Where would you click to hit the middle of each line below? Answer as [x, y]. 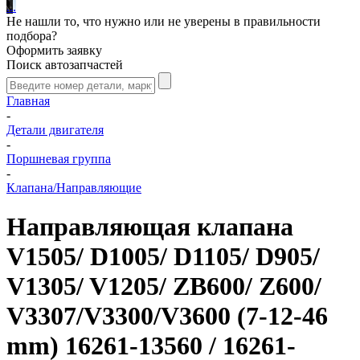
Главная [28, 101]
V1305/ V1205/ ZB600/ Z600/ [164, 286]
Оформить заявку [54, 50]
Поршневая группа [59, 159]
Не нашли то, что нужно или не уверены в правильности [164, 21]
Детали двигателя [55, 130]
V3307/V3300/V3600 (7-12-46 [167, 316]
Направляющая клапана [150, 227]
